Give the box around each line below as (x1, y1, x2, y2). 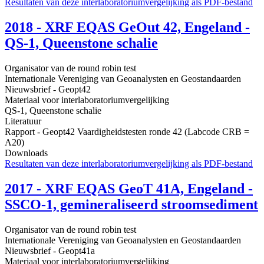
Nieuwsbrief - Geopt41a (5, 245, 95, 256)
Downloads (5, 147, 48, 158)
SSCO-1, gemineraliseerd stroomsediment (5, 196, 258, 212)
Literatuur (5, 115, 41, 126)
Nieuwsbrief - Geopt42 (5, 84, 91, 94)
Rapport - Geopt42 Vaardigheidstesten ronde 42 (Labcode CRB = (5, 126, 249, 137)
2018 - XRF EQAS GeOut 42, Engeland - (5, 19, 250, 35)
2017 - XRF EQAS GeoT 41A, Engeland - (5, 180, 253, 196)
